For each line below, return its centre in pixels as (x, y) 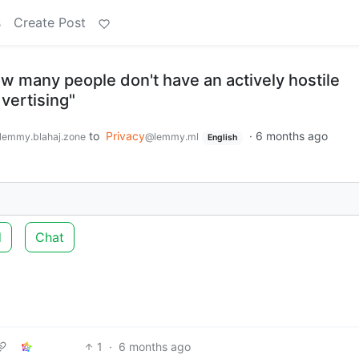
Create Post (50, 22)
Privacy (125, 136)
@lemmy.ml (172, 137)
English (222, 137)
